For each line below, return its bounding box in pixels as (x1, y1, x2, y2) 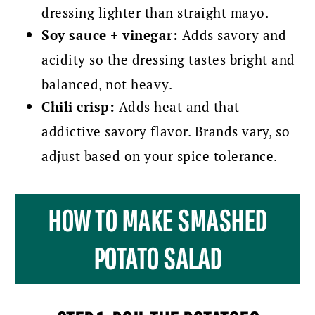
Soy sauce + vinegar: (41, 26, 179, 44)
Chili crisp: (41, 98, 115, 116)
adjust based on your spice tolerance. (41, 147, 278, 165)
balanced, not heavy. (41, 75, 173, 94)
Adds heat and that (115, 98, 240, 116)
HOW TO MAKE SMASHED (48, 203, 267, 238)
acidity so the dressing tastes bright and (41, 51, 295, 69)
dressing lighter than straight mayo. (41, 4, 269, 22)
